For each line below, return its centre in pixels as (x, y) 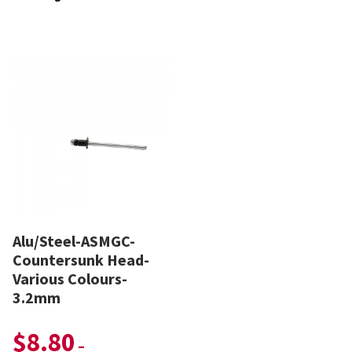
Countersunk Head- (81, 259)
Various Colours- (70, 278)
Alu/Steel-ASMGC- (74, 240)
